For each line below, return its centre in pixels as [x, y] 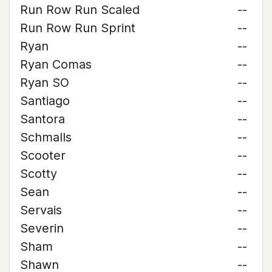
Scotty [39, 174]
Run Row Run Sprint [78, 28]
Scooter [43, 155]
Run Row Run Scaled [80, 10]
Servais [41, 210]
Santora [42, 119]
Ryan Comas [56, 64]
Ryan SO [45, 83]
